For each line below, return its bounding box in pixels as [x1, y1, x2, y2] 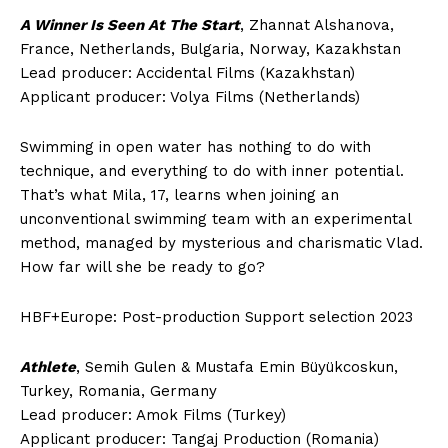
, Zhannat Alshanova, [240, 15, 394, 34]
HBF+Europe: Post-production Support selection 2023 [20, 307, 413, 326]
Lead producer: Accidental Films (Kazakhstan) [20, 63, 355, 82]
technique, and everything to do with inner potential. [20, 161, 404, 180]
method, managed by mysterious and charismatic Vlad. [20, 233, 423, 252]
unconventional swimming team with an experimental [20, 209, 411, 228]
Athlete [20, 357, 76, 376]
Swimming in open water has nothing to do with [20, 137, 371, 156]
